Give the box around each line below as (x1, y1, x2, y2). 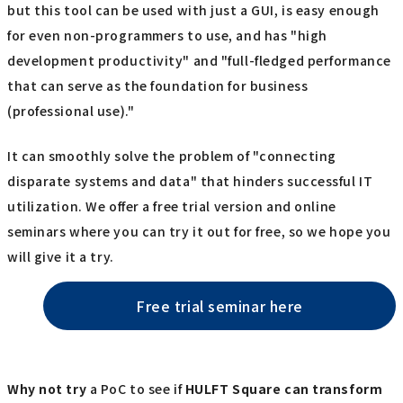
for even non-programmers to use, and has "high (7, 25, 327, 44)
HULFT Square (184, 379, 282, 398)
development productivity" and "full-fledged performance (7, 50, 391, 69)
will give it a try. (7, 247, 114, 266)
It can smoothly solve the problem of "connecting (7, 147, 336, 166)
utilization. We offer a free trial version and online (7, 197, 336, 216)
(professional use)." (7, 101, 135, 120)
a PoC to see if (86, 379, 185, 398)
